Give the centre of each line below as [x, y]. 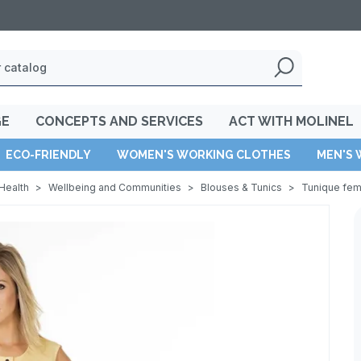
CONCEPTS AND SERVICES [119, 121]
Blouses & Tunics [241, 187]
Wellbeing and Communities [115, 187]
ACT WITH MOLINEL [291, 121]
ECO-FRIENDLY [48, 155]
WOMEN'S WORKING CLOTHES [204, 155]
